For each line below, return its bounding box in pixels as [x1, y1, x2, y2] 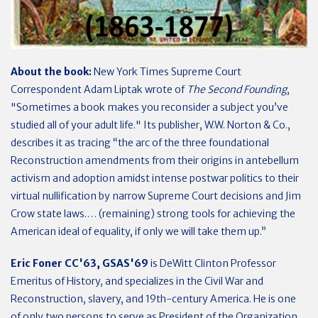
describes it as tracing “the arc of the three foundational [11, 136, 269, 149]
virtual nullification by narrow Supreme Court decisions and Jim [11, 190, 301, 202]
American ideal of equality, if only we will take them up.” [11, 225, 266, 238]
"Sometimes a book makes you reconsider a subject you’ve [11, 101, 288, 114]
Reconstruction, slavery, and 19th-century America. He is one [11, 292, 296, 305]
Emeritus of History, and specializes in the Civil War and [11, 275, 263, 287]
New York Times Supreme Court [92, 65, 241, 78]
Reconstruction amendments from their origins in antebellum [11, 154, 299, 167]
